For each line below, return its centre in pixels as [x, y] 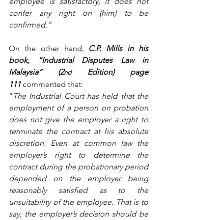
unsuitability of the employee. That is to [79, 202]
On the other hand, [49, 48]
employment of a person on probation [79, 108]
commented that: [52, 84]
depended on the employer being [79, 178]
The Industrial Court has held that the [81, 96]
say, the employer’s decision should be [79, 214]
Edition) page [110, 72]
